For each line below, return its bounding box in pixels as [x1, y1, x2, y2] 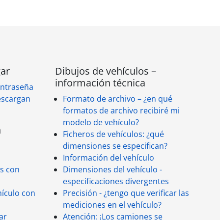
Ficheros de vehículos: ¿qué [63, 129, 164, 139]
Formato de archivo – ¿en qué [63, 93, 172, 104]
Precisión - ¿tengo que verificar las [63, 188, 189, 198]
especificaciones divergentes [63, 176, 169, 187]
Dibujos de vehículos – [55, 64, 156, 78]
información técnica [55, 76, 145, 89]
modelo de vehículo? [63, 117, 139, 128]
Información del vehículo [63, 152, 154, 163]
